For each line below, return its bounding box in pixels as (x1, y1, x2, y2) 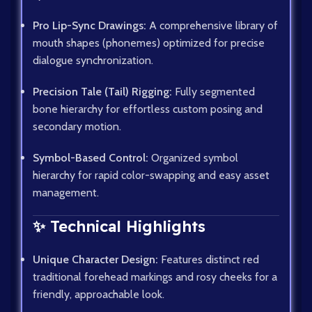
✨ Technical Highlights (33, 217, 205, 237)
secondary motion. (33, 120, 121, 134)
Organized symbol (148, 151, 238, 165)
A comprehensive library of (146, 19, 278, 33)
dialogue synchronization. (33, 54, 153, 68)
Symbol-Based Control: (33, 151, 148, 165)
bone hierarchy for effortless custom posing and (33, 102, 263, 116)
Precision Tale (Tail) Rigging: (33, 85, 172, 99)
